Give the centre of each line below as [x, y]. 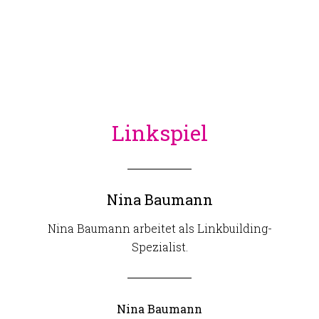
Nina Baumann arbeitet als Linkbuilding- [159, 228]
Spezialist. [159, 247]
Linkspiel [159, 133]
